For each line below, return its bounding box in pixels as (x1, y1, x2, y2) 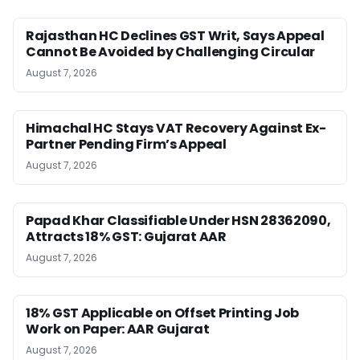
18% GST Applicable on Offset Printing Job (26, 303, 300, 322)
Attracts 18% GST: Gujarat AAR (26, 227, 227, 246)
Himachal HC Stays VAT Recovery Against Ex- (26, 118, 326, 137)
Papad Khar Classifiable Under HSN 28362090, (26, 211, 331, 230)
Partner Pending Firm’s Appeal (26, 134, 227, 153)
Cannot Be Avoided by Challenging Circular (26, 42, 316, 61)
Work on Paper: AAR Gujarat (26, 319, 210, 338)
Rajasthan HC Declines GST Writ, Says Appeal (26, 26, 325, 45)
